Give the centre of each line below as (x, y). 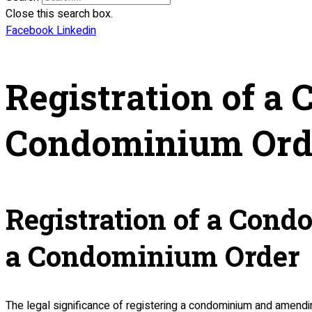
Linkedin (76, 31)
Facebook (30, 31)
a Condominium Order (153, 256)
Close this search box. (59, 14)
